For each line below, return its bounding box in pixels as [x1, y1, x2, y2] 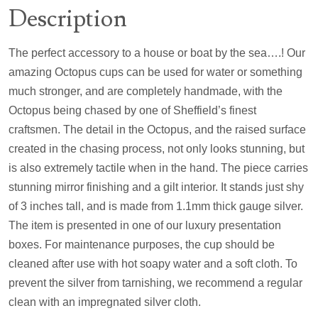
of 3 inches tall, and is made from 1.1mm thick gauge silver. [9, 199, 303, 212]
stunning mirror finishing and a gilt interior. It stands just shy [9, 180, 304, 193]
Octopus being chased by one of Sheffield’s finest [9, 104, 256, 116]
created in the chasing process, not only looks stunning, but [9, 142, 305, 155]
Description [9, 3, 127, 34]
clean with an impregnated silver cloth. [9, 295, 201, 308]
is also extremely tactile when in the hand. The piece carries [9, 161, 308, 174]
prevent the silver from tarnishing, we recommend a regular [9, 276, 302, 289]
